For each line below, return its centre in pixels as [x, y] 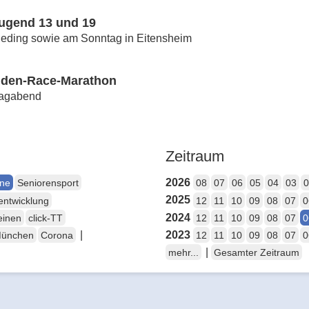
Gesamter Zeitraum [257, 253]
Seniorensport [48, 183]
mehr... [183, 253]
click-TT [46, 218]
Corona [57, 236]
